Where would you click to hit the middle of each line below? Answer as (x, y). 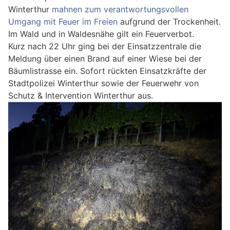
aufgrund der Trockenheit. (169, 22)
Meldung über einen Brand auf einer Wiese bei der (105, 59)
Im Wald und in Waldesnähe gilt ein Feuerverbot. (101, 34)
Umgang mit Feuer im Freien (63, 22)
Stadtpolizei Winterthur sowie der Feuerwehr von (103, 83)
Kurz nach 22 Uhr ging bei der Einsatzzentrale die (105, 46)
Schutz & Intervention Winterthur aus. (81, 96)
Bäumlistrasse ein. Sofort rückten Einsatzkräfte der (107, 71)
